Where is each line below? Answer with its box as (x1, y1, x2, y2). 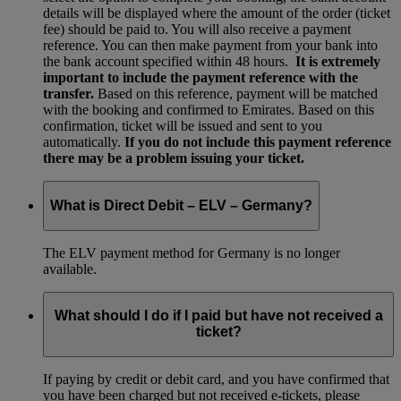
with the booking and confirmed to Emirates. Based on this (43, 102, 374, 118)
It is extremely (295, 54, 380, 70)
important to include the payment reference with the (43, 70, 358, 86)
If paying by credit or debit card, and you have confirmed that (43, 371, 389, 387)
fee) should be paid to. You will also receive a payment (43, 21, 351, 38)
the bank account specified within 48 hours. (43, 54, 295, 70)
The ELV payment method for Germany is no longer (43, 244, 340, 260)
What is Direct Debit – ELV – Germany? (50, 197, 312, 213)
